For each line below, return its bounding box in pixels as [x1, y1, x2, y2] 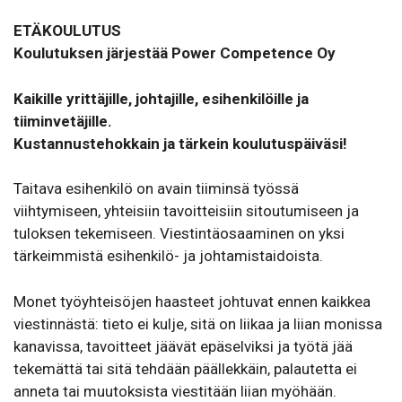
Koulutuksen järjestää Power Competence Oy [13, 44, 336, 63]
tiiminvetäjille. [13, 111, 112, 130]
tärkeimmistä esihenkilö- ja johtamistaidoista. [13, 247, 323, 266]
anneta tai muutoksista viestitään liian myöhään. [13, 381, 336, 400]
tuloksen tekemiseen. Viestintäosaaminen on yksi [13, 224, 345, 243]
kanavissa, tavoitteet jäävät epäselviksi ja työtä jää [13, 336, 353, 355]
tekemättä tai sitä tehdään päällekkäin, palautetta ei [13, 359, 357, 378]
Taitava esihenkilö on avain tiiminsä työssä [13, 179, 299, 198]
